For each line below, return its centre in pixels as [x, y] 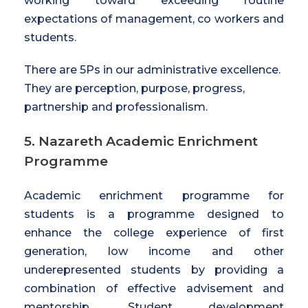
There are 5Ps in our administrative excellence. [152, 69]
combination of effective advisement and [154, 288]
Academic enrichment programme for [154, 195]
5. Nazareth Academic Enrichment [141, 141]
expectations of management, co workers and [154, 19]
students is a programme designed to [154, 214]
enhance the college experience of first [154, 232]
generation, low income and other [154, 251]
